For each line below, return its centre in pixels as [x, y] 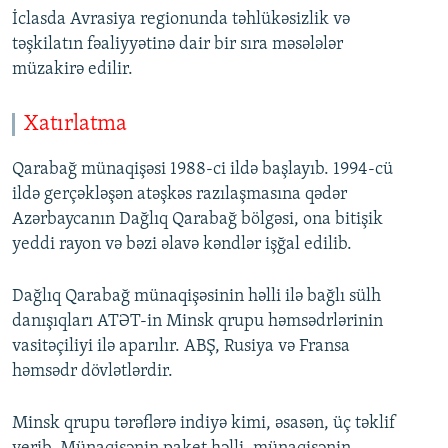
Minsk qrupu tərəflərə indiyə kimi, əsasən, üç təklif [204, 423]
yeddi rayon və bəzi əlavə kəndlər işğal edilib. [182, 244]
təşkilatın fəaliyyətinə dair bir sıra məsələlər [177, 45]
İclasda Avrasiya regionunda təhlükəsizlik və [181, 20]
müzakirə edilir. [72, 70]
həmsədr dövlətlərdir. [92, 371]
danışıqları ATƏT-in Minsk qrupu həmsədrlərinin [197, 321]
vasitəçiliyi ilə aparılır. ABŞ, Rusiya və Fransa [181, 346]
